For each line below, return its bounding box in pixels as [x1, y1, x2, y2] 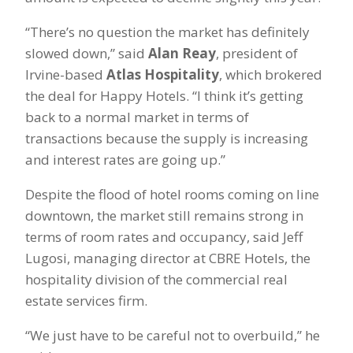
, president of [216, 44, 298, 63]
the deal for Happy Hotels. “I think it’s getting [25, 87, 303, 106]
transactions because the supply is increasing [25, 129, 308, 148]
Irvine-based [25, 65, 103, 84]
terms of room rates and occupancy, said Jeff [25, 228, 303, 247]
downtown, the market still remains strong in [25, 206, 303, 225]
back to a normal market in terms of [25, 108, 249, 127]
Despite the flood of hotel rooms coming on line [25, 185, 319, 204]
